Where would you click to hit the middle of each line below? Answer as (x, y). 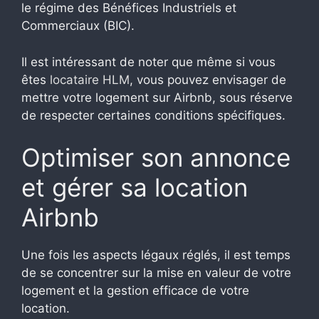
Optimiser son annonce (156, 158)
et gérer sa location (135, 188)
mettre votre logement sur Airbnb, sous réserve (157, 97)
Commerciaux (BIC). (78, 26)
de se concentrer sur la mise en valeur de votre (156, 273)
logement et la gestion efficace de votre (135, 291)
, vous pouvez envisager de (208, 79)
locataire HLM (90, 79)
